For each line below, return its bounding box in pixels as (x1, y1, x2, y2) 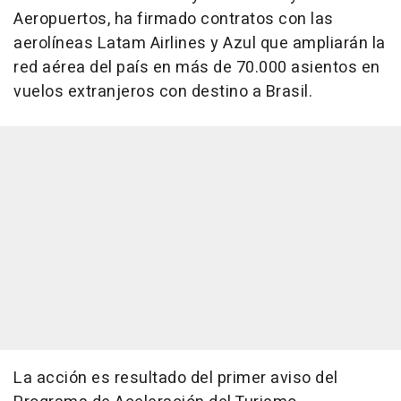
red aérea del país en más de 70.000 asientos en (13, 55, 380, 80)
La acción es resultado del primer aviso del (13, 365, 338, 390)
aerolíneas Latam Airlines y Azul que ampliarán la (13, 30, 386, 55)
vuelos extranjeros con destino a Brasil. (13, 79, 312, 104)
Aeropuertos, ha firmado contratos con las (13, 6, 334, 31)
